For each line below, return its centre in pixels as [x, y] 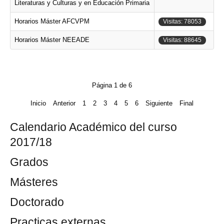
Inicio [38, 103]
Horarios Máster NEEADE [52, 40]
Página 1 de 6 [112, 85]
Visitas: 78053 [182, 21]
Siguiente [159, 103]
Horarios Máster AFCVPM [52, 21]
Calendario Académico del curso [93, 127]
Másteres [34, 182]
